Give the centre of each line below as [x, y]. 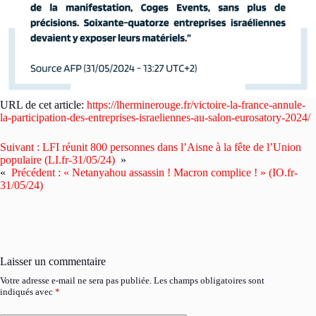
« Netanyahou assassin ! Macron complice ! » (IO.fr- [181, 172]
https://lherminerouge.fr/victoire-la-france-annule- [196, 105]
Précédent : [36, 172]
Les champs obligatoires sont [209, 280]
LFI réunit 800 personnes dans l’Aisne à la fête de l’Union [172, 147]
